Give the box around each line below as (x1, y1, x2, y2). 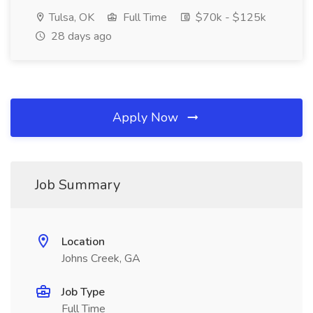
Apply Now (112, 109, 182, 126)
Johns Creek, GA (61, 251, 140, 266)
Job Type (61, 284, 105, 300)
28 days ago (48, 29, 112, 44)
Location (61, 234, 105, 249)
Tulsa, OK (46, 10, 94, 25)
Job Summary (35, 175, 120, 194)
